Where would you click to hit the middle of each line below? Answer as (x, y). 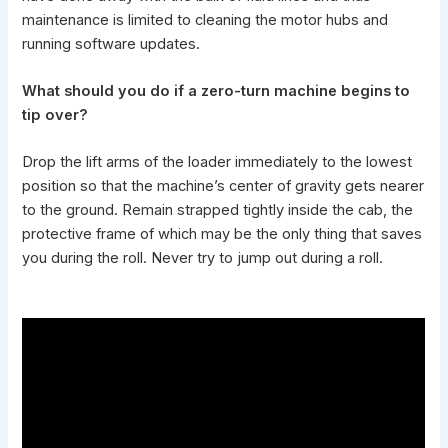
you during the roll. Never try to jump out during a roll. (203, 258)
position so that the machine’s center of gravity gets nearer (223, 186)
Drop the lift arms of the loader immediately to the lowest (217, 162)
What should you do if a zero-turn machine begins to (216, 90)
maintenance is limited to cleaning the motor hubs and (205, 19)
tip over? (55, 114)
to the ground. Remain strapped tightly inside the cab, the (218, 210)
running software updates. (111, 43)
